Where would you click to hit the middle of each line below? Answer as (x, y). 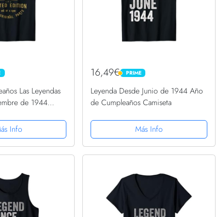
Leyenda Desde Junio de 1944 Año (147, 91)
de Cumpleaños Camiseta (131, 103)
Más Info (149, 129)
